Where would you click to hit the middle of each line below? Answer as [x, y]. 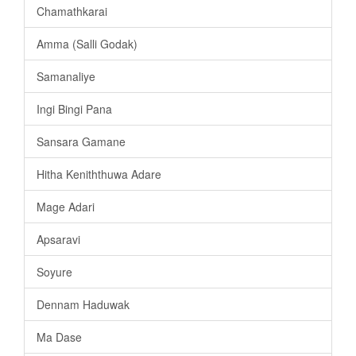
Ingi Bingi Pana [74, 109]
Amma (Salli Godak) [87, 44]
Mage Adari [66, 207]
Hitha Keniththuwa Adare [99, 174]
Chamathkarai [72, 12]
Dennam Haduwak [83, 305]
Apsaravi [58, 240]
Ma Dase [59, 337]
